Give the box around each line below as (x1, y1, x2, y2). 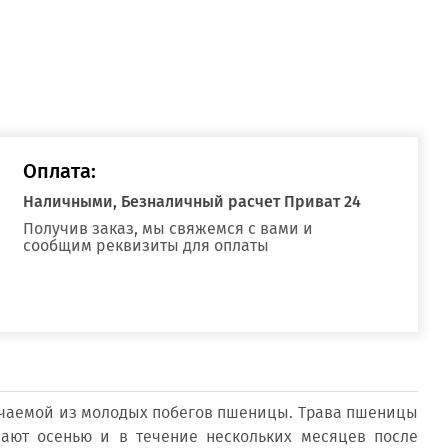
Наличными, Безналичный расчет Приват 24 (23, 192, 362, 211)
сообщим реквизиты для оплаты (23, 236, 270, 255)
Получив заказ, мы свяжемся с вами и (23, 219, 314, 238)
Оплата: (23, 159, 97, 183)
